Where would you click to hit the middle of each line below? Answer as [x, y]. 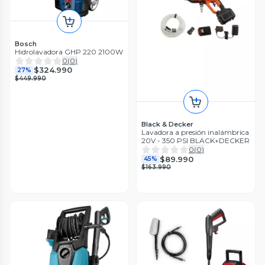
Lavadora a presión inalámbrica [195, 132]
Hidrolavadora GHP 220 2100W [69, 51]
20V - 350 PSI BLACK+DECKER [195, 141]
